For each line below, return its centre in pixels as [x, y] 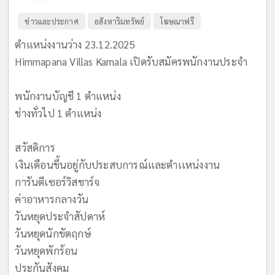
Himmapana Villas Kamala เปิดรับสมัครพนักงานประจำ [131, 62]
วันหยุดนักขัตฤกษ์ [53, 234]
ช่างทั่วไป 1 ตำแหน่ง [58, 113]
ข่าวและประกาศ [52, 21]
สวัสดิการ [35, 148]
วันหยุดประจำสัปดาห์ [60, 216]
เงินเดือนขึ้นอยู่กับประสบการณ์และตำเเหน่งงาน [118, 165]
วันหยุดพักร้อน [46, 251]
